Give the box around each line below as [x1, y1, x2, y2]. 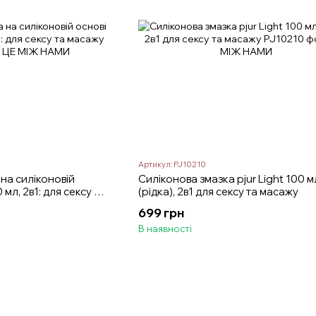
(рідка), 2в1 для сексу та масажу [138, 185, 298, 199]
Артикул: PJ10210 [138, 159, 206, 170]
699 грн [138, 205, 184, 221]
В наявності [138, 223, 192, 235]
